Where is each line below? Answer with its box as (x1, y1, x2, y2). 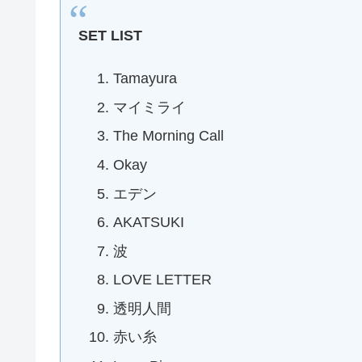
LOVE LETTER (113, 271, 213, 288)
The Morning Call (113, 128, 225, 145)
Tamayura (113, 70, 178, 87)
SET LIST (78, 27, 142, 44)
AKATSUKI (113, 214, 185, 231)
